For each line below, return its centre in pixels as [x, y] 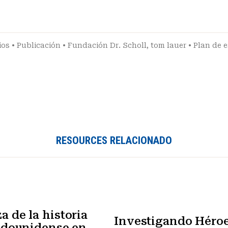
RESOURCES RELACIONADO [114, 140]
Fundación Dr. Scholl [107, 45]
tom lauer [168, 45]
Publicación [39, 45]
